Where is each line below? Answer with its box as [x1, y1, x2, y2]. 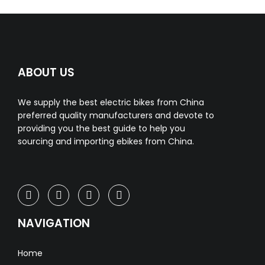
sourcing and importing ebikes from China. [18, 135, 194, 148]
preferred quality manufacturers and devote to [18, 109, 214, 122]
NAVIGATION [18, 215, 90, 232]
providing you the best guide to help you [18, 122, 185, 135]
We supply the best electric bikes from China [18, 96, 204, 109]
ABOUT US [18, 64, 75, 81]
